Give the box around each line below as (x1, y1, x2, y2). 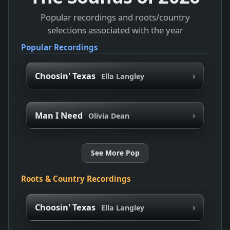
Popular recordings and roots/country (40, 11, 190, 23)
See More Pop (90, 147, 140, 158)
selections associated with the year (47, 24, 183, 36)
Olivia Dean (88, 110, 129, 121)
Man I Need (34, 109, 83, 121)
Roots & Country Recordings (21, 174, 131, 184)
